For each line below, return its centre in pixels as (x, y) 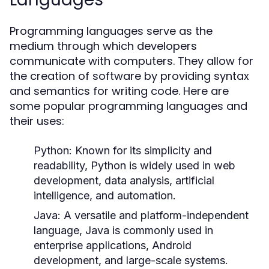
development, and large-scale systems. (131, 260)
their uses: (37, 121)
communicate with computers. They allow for (131, 61)
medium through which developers (103, 46)
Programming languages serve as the (111, 31)
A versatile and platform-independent (155, 215)
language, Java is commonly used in (123, 230)
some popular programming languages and (128, 106)
